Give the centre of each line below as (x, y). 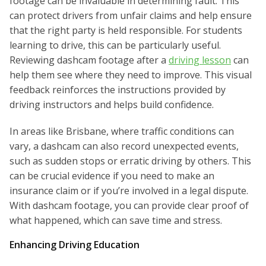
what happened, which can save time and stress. (116, 221)
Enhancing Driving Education (75, 245)
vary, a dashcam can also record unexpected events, (124, 146)
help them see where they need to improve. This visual (131, 75)
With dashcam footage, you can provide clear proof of (129, 206)
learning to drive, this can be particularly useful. (115, 45)
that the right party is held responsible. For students (126, 31)
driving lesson (200, 60)
